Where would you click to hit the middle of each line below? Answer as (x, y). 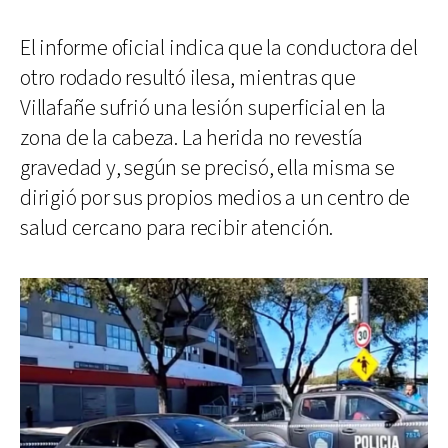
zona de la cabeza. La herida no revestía (192, 138)
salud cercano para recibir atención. (177, 228)
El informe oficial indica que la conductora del (219, 48)
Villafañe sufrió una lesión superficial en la (203, 108)
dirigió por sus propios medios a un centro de (215, 198)
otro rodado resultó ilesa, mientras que (188, 78)
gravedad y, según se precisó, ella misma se (207, 168)
